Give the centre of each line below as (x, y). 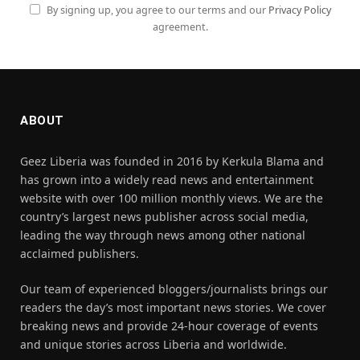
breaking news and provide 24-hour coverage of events (169, 326)
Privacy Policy (300, 10)
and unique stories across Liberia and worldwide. (153, 345)
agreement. (180, 27)
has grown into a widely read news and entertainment (167, 180)
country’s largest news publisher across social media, (164, 217)
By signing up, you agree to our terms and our (156, 10)
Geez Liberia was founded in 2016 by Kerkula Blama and (172, 162)
